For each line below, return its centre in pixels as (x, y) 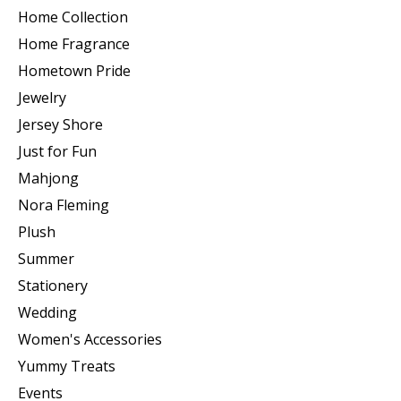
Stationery (53, 285)
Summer (46, 258)
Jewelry (42, 97)
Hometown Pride (74, 70)
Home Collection (73, 17)
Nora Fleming (64, 205)
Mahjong (48, 178)
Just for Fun (57, 151)
